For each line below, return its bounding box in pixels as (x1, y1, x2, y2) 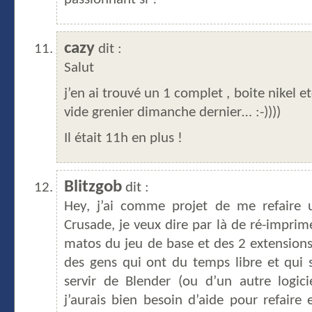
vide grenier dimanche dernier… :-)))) (64, 106, 281, 120)
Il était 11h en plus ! (64, 132, 182, 146)
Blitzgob (64, 178, 122, 196)
